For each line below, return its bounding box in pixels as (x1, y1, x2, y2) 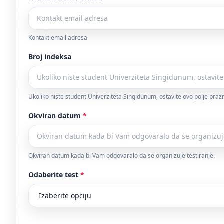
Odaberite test (28, 170, 80, 179)
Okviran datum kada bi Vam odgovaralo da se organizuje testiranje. (28, 151, 215, 160)
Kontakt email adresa (28, 33, 87, 42)
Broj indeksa (28, 52, 71, 61)
